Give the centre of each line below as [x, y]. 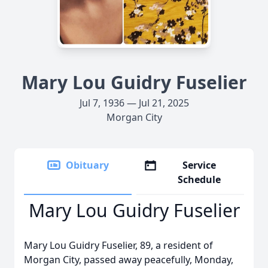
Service [200, 165]
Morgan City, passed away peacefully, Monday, [129, 260]
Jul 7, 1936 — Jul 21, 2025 [134, 103]
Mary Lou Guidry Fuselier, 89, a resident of [118, 245]
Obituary [87, 165]
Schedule [200, 179]
